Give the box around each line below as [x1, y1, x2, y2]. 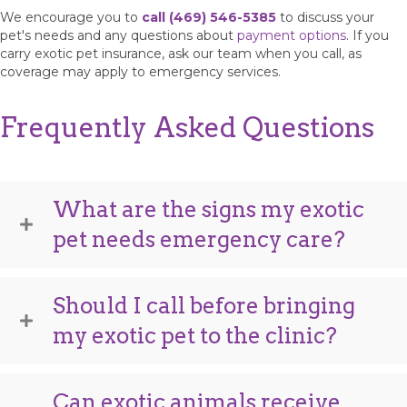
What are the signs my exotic [53, 195, 364, 223]
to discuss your [276, 8, 374, 25]
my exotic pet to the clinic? [53, 322, 337, 349]
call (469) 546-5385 [142, 8, 276, 25]
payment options [237, 26, 346, 44]
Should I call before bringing [53, 292, 355, 319]
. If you [346, 26, 389, 44]
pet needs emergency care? [53, 225, 345, 253]
